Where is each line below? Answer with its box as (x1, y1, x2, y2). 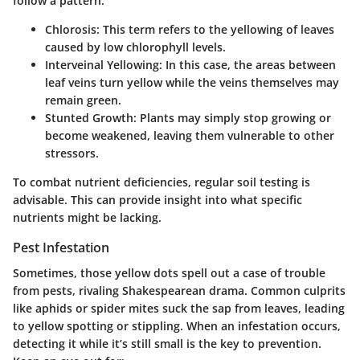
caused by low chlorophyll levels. (45, 39, 226, 55)
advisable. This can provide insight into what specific (13, 192, 302, 208)
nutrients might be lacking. (13, 210, 162, 226)
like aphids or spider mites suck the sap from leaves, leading (13, 301, 345, 317)
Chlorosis (45, 22, 96, 38)
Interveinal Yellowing (45, 57, 159, 73)
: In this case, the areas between (159, 57, 336, 73)
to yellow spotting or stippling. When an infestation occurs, (13, 318, 341, 334)
